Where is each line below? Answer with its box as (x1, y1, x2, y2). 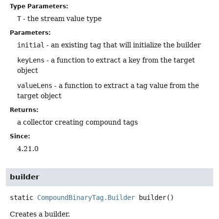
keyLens (17, 56, 44, 64)
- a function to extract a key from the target (44, 56, 195, 64)
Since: (10, 132, 30, 140)
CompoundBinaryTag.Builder (37, 194, 135, 202)
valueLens (17, 81, 52, 89)
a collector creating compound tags (17, 118, 138, 126)
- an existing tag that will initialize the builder (44, 41, 201, 49)
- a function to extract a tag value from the (52, 81, 199, 89)
